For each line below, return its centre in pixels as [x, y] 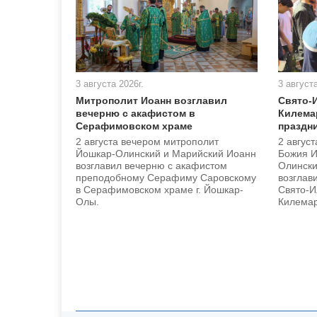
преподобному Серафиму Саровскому [166, 178]
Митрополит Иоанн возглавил [151, 101]
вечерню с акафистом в [136, 114]
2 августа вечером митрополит [147, 142]
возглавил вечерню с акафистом [151, 166]
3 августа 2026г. [110, 84]
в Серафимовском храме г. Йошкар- [160, 190]
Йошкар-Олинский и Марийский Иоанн [166, 154]
